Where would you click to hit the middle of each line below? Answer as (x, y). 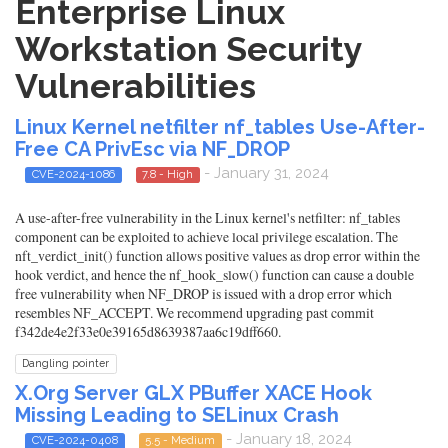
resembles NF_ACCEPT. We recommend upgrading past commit (194, 313)
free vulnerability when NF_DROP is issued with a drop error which (203, 294)
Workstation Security (188, 49)
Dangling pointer (66, 363)
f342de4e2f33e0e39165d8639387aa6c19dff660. (148, 332)
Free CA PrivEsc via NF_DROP (152, 149)
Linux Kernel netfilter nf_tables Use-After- (220, 127)
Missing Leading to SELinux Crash (177, 415)
